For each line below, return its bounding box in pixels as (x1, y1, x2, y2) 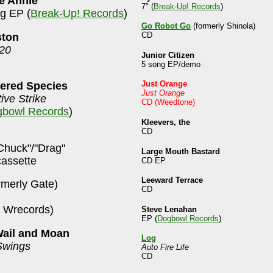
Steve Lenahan (141, 204, 197, 214)
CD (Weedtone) (141, 97, 195, 107)
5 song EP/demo (141, 59, 200, 69)
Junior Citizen (141, 50, 194, 60)
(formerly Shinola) (191, 21, 255, 31)
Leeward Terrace (141, 175, 203, 185)
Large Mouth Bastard (141, 146, 220, 156)
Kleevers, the (141, 118, 190, 127)
